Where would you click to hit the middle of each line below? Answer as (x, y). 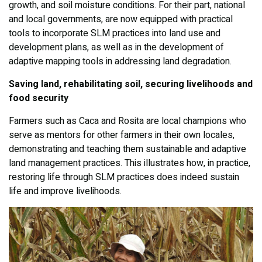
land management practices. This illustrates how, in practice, (130, 163)
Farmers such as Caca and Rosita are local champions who (127, 121)
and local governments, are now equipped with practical (121, 20)
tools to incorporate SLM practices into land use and (115, 34)
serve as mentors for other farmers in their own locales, (122, 135)
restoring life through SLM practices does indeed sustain (124, 177)
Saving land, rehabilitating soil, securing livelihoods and (131, 85)
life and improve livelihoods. (65, 192)
